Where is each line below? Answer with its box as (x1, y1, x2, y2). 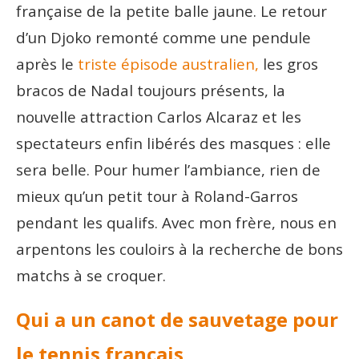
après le (16, 53, 78, 74)
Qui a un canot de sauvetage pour (16, 305, 338, 333)
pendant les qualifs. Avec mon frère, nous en (16, 212, 337, 232)
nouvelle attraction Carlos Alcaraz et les (16, 106, 301, 127)
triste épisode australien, (78, 53, 259, 74)
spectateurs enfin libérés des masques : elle (16, 132, 331, 153)
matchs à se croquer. (16, 264, 166, 285)
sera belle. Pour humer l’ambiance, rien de (16, 159, 321, 179)
